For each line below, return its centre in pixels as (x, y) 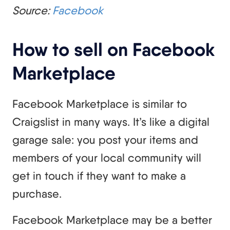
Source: (32, 11)
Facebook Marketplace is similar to (100, 104)
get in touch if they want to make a (99, 176)
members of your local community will (107, 158)
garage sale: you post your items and (105, 140)
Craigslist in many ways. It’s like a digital (111, 122)
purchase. (37, 194)
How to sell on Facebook (114, 50)
